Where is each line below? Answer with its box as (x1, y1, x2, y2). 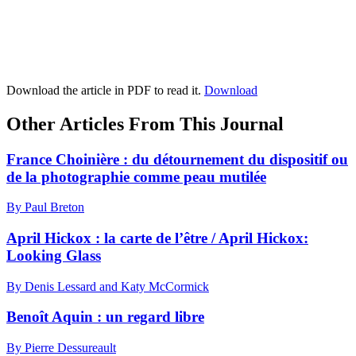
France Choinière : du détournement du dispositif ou (6, 150, 348, 168)
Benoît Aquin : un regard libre (6, 308, 204, 326)
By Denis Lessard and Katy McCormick (6, 279, 209, 293)
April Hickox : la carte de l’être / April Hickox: (6, 229, 308, 246)
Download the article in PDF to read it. (6, 83, 204, 97)
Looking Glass (6, 246, 101, 264)
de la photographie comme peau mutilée (6, 168, 266, 185)
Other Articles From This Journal (6, 113, 284, 134)
